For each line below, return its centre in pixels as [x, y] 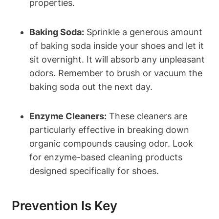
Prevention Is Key [65, 205]
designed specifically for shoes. [94, 171]
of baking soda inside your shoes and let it [117, 45]
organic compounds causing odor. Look [111, 143]
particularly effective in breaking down [109, 130]
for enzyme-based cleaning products [106, 157]
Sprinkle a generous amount [143, 32]
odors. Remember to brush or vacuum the [116, 73]
